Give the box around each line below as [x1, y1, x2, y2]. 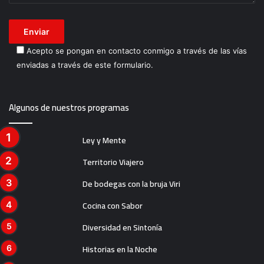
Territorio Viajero [82, 154, 144, 170]
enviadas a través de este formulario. [16, 60, 153, 70]
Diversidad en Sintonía [82, 220, 162, 235]
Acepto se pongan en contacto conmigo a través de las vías [27, 46, 247, 55]
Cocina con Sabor [82, 198, 143, 213]
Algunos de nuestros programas [9, 99, 129, 116]
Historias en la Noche [82, 242, 157, 257]
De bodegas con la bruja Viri [82, 176, 180, 192]
